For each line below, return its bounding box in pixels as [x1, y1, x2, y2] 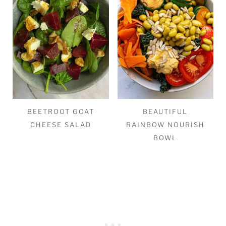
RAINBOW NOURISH [126, 121, 205, 129]
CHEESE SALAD [30, 121, 91, 129]
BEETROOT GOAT [27, 107, 94, 116]
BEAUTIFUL [143, 107, 188, 116]
